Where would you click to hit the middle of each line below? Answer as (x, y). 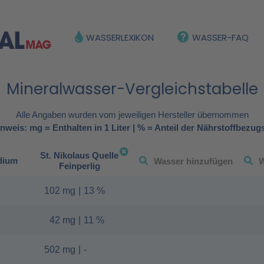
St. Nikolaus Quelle (80, 156)
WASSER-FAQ (220, 37)
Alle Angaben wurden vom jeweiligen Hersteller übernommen (132, 115)
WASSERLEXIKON (120, 37)
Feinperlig (79, 166)
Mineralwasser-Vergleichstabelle (132, 89)
